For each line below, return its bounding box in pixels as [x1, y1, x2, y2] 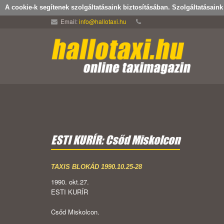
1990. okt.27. [51, 177, 89, 187]
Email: [59, 17, 79, 25]
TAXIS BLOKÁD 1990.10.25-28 [51, 163, 142, 171]
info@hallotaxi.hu [79, 17, 126, 25]
